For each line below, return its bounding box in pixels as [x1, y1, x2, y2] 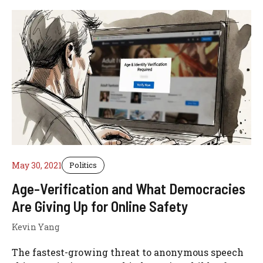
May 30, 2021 [12, 159, 62, 171]
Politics [69, 159, 97, 170]
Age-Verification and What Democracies [12, 179, 245, 197]
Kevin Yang [12, 221, 59, 232]
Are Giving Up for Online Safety [12, 197, 188, 215]
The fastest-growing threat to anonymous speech [12, 245, 244, 258]
